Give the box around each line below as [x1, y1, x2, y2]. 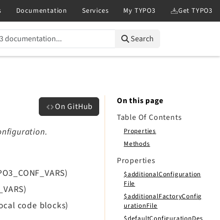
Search [131, 33, 154, 44]
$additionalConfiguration [124, 169, 201, 179]
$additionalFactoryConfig [124, 192, 202, 201]
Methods [124, 138, 150, 148]
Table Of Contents [116, 111, 182, 123]
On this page [116, 95, 164, 106]
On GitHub [55, 101, 93, 112]
